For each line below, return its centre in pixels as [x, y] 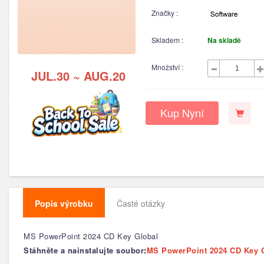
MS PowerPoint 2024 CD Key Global [91, 236]
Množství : [167, 67]
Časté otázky [141, 203]
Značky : [165, 12]
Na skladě [224, 40]
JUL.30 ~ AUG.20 [78, 76]
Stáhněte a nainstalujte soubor [84, 250]
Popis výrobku [64, 203]
